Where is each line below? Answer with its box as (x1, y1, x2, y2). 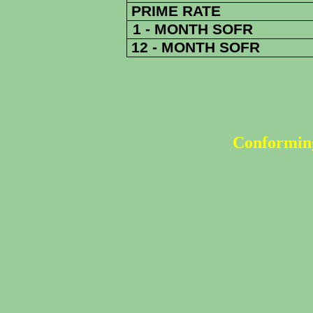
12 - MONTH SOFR (127, 39, 260, 56)
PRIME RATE (131, 3, 221, 20)
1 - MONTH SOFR (133, 21, 253, 38)
